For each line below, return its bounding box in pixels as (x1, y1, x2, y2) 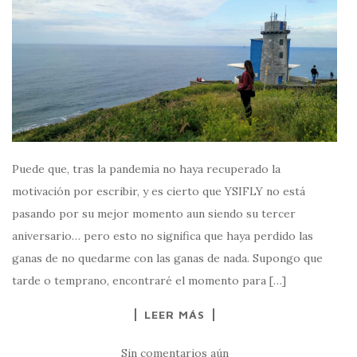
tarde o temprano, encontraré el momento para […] (12, 273, 286, 288)
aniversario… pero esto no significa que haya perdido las (12, 229, 313, 244)
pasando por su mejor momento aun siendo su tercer (12, 206, 296, 222)
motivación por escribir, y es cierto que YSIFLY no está (12, 184, 305, 199)
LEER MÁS (144, 308, 205, 322)
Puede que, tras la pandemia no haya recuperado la (12, 162, 280, 177)
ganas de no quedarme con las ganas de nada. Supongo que (12, 251, 323, 266)
